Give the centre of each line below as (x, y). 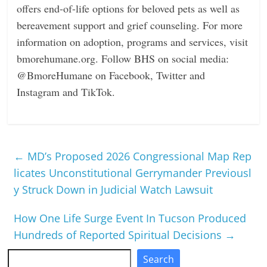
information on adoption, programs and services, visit (133, 41)
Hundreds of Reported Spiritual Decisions (119, 235)
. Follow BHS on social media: (162, 58)
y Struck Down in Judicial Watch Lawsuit (114, 189)
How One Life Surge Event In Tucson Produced (130, 218)
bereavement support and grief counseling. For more (130, 25)
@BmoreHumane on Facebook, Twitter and (111, 75)
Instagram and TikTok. (66, 91)
